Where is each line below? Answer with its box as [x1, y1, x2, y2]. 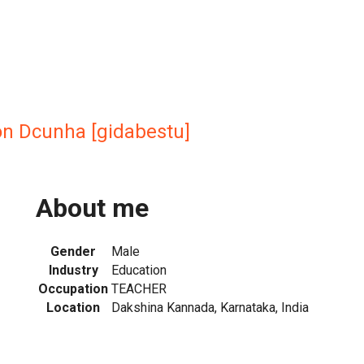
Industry [48, 262, 98, 278]
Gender [50, 243, 96, 259]
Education [111, 262, 167, 278]
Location [46, 299, 100, 315]
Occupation [38, 280, 108, 297]
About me [36, 193, 149, 224]
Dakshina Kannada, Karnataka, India [111, 299, 309, 315]
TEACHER [111, 280, 167, 297]
